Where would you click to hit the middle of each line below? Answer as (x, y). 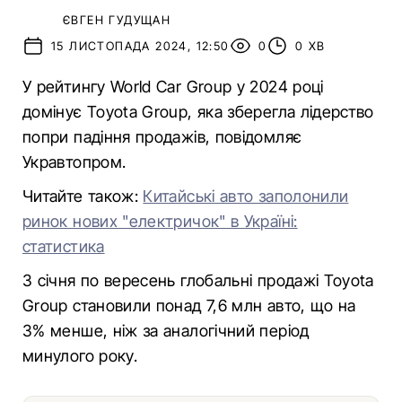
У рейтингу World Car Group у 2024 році (173, 87)
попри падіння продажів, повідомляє (162, 137)
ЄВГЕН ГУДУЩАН (117, 19)
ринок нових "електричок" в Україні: (160, 221)
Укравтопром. (74, 162)
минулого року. (80, 356)
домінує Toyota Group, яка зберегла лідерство (198, 112)
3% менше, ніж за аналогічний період (166, 331)
